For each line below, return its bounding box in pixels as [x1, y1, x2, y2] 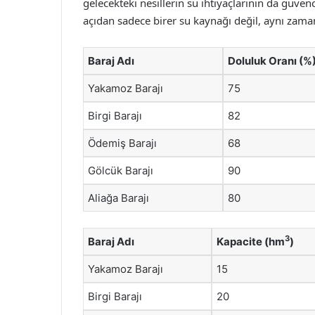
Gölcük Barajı [88, 164, 153, 177]
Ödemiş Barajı [88, 136, 157, 150]
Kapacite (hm [217, 234, 285, 248]
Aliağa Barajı [88, 191, 149, 205]
